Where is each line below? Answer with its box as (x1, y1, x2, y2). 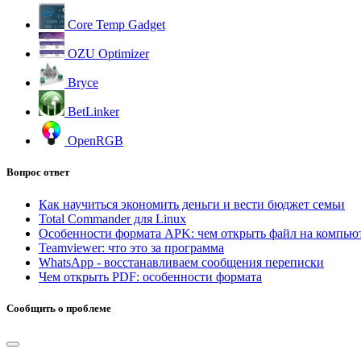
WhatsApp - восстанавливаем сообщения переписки (39, 255, 324, 269)
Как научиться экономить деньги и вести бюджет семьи (39, 197, 345, 211)
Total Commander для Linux (39, 211, 186, 226)
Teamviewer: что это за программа (39, 240, 224, 255)
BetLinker (64, 105, 119, 119)
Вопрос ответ (6, 166, 69, 179)
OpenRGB (64, 134, 123, 148)
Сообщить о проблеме (6, 301, 111, 314)
